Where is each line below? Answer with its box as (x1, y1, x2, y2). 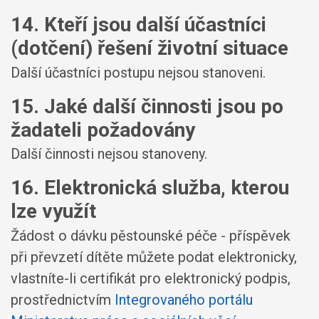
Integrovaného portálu (115, 291, 253, 308)
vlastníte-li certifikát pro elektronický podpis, (11, 269, 291, 287)
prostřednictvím (11, 291, 115, 308)
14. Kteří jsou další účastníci (11, 13, 266, 36)
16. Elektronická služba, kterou (11, 176, 289, 199)
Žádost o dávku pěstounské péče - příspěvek (11, 226, 291, 244)
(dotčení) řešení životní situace (11, 36, 288, 60)
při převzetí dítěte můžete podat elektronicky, (11, 248, 297, 266)
